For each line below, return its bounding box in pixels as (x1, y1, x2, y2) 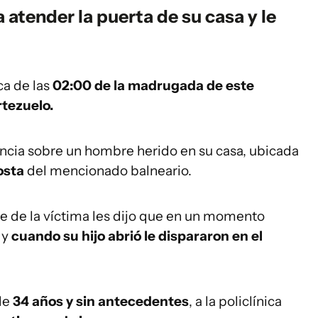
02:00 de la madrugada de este (50, 77, 254, 94)
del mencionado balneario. (24, 163, 192, 179)
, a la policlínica (189, 293, 282, 309)
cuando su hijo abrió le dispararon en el (11, 228, 263, 244)
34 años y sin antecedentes (13, 293, 189, 309)
